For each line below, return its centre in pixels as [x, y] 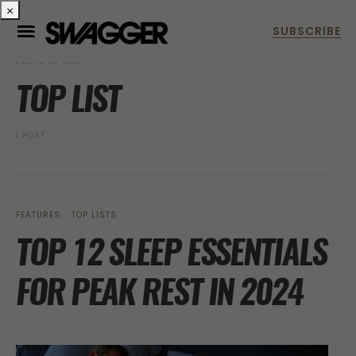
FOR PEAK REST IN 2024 [159, 291]
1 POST [31, 135]
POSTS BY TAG [48, 62]
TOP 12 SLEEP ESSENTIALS [171, 252]
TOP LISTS [94, 215]
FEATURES [38, 215]
